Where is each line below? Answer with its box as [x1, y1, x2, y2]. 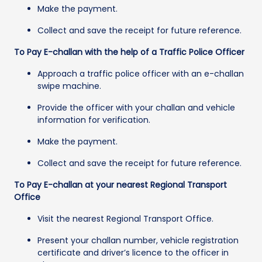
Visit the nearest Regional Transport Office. [37, 212, 213, 225]
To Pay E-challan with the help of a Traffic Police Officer [14, 46, 244, 58]
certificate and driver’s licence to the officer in [37, 246, 229, 258]
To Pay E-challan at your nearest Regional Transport [14, 178, 227, 191]
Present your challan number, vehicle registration [37, 234, 239, 246]
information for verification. [37, 113, 150, 126]
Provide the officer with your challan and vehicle [37, 101, 235, 113]
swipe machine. [37, 80, 101, 92]
